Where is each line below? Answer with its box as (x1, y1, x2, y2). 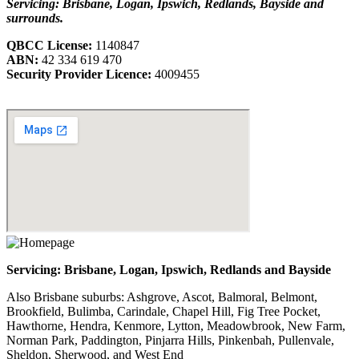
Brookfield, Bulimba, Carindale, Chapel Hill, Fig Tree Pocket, (6, 305, 321, 319)
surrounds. (6, 11, 63, 26)
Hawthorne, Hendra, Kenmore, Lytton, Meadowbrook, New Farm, (6, 319, 345, 333)
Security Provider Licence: (6, 67, 151, 82)
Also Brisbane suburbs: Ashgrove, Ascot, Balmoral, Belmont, (6, 290, 317, 305)
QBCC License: (6, 38, 92, 53)
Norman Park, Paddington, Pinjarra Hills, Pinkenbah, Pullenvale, (6, 333, 334, 348)
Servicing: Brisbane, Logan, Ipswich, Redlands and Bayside (6, 263, 331, 277)
